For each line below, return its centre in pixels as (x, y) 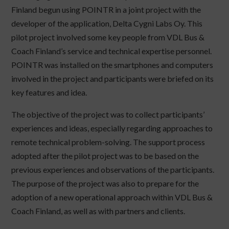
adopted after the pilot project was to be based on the (105, 156)
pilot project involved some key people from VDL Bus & (108, 37)
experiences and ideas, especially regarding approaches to (112, 128)
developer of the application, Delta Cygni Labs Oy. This (107, 24)
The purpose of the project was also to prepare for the (105, 184)
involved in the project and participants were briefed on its (113, 79)
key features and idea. (49, 93)
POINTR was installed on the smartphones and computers (112, 65)
